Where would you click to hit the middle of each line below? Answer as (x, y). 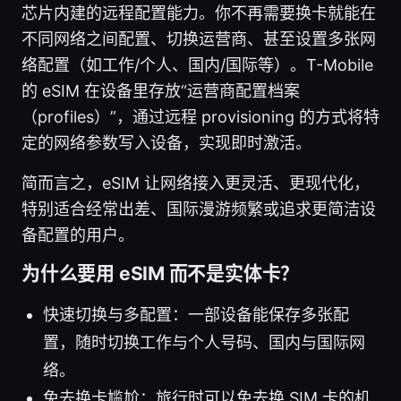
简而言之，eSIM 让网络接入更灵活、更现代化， (196, 183)
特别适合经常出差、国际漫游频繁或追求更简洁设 (199, 209)
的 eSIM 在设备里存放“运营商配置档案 (161, 90)
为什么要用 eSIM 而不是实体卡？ (161, 273)
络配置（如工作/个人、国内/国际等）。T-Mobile (197, 64)
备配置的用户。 (78, 235)
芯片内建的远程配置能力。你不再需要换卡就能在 (199, 13)
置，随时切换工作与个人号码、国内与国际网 (204, 342)
